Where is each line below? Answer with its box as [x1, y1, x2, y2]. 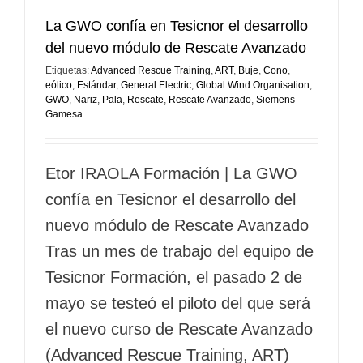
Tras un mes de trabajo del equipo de [45, 241, 314, 260]
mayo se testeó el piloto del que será [45, 293, 310, 312]
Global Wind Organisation [196, 79, 310, 91]
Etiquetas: [45, 64, 91, 76]
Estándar [77, 79, 116, 91]
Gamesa [45, 108, 83, 120]
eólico [45, 79, 72, 91]
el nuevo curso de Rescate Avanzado [45, 319, 313, 338]
